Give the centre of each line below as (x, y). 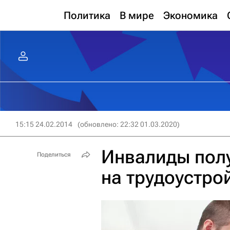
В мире (137, 15)
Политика (87, 15)
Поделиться (54, 155)
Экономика (190, 15)
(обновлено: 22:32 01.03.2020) (129, 124)
